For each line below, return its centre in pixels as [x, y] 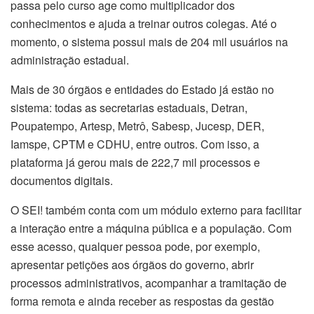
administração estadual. [70, 60]
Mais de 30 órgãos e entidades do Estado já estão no [142, 90]
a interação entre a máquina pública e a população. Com [151, 228]
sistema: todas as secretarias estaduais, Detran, [129, 108]
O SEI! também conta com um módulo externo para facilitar [156, 210]
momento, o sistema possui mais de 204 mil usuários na [149, 42]
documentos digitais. [62, 181]
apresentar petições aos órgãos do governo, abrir [132, 265]
